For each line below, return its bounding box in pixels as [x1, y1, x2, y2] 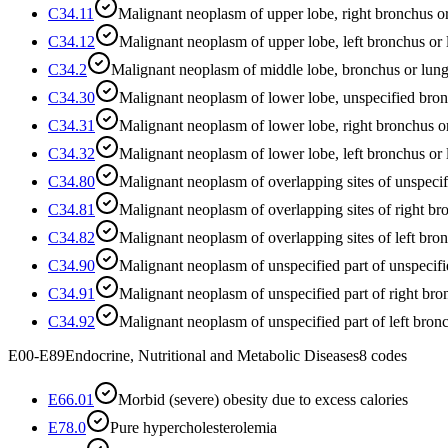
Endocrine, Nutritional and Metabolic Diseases [65, 346, 359, 364]
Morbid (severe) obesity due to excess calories [118, 390, 408, 408]
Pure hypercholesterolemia [110, 418, 277, 436]
